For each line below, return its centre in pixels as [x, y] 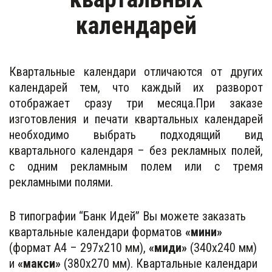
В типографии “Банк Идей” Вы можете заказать [127, 216]
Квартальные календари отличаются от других [136, 71]
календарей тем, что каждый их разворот [136, 87]
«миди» [166, 247]
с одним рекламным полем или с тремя [136, 166]
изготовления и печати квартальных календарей [136, 119]
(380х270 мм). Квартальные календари [159, 263]
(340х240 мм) [222, 247]
